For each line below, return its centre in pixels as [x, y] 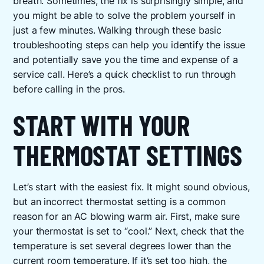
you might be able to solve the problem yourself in [124, 15]
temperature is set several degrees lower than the [122, 246]
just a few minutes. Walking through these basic [117, 30]
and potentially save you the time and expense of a [126, 60]
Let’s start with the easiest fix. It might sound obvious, [131, 187]
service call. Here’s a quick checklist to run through [125, 74]
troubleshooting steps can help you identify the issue [129, 45]
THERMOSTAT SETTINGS [128, 155]
